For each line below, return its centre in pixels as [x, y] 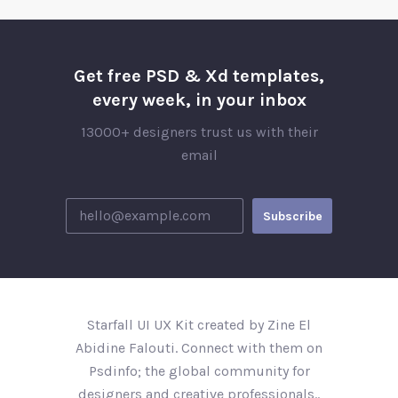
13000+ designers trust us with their [199, 132]
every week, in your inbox [199, 100]
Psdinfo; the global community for [199, 371]
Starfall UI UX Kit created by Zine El [199, 325]
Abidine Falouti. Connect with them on [199, 348]
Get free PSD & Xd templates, [199, 76]
